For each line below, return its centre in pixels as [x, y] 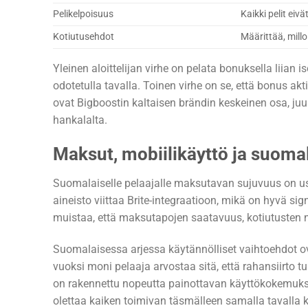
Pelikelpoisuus [83, 14]
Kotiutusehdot [84, 37]
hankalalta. [80, 120]
